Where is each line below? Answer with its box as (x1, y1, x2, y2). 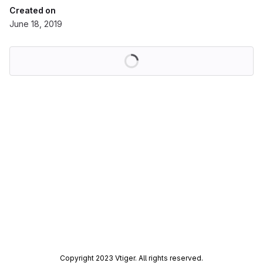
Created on (9, 5, 56, 15)
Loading (138, 48, 169, 58)
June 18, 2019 (9, 19, 62, 29)
